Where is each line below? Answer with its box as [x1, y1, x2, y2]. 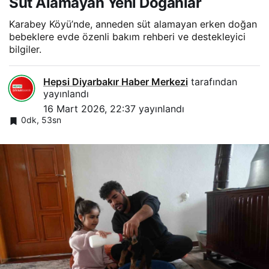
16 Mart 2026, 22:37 [43, 103, 136, 115]
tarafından [188, 76, 237, 88]
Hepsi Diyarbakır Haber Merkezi [43, 76, 188, 88]
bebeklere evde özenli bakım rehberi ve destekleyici [9, 31, 246, 43]
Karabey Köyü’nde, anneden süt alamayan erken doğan [9, 18, 257, 31]
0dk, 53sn [21, 115, 61, 125]
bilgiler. [9, 43, 41, 56]
